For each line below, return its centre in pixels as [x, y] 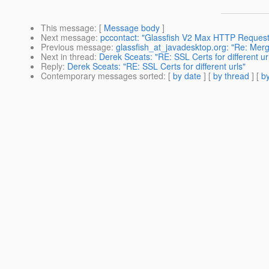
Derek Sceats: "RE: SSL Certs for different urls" [156, 66]
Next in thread [68, 57]
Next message [68, 38]
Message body [132, 28]
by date [187, 76]
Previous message [76, 47]
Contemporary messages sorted [102, 76]
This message [68, 28]
